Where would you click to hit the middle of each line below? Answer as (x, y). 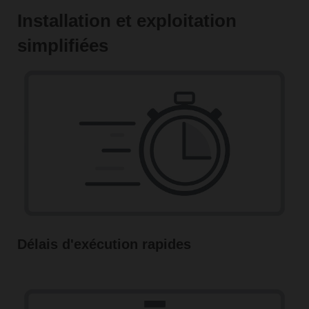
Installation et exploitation (127, 20)
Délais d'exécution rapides (104, 244)
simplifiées (62, 45)
